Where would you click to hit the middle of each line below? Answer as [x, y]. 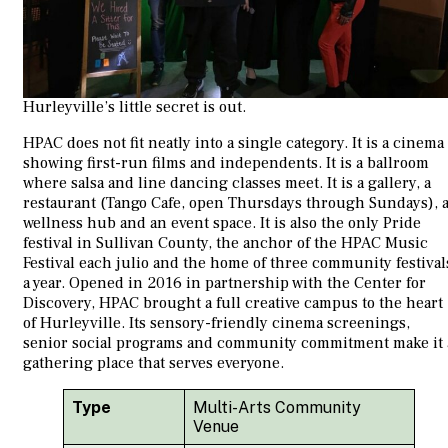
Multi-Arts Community [277, 408]
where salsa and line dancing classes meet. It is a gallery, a [227, 183]
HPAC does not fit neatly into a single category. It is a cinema [233, 143]
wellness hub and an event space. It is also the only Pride [222, 223]
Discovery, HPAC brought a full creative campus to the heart [233, 303]
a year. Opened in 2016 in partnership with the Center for [224, 283]
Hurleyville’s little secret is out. [134, 107]
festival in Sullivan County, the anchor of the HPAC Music [225, 243]
